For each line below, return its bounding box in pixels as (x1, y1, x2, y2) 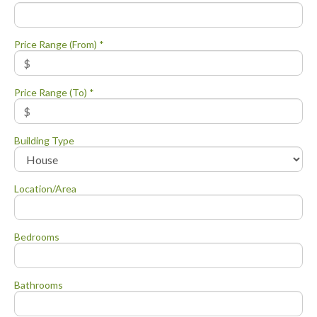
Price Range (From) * (14, 38, 104, 51)
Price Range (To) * (14, 86, 94, 99)
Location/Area (14, 183, 76, 195)
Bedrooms (14, 231, 59, 243)
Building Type (14, 134, 74, 147)
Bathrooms (14, 279, 63, 292)
